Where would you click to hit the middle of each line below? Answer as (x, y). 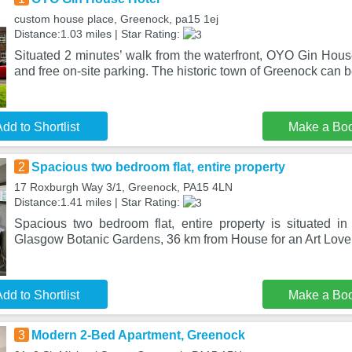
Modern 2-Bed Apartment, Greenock (138, 335)
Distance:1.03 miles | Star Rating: (98, 34)
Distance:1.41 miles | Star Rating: (98, 202)
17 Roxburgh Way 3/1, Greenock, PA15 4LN (123, 187)
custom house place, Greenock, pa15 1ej (116, 19)
